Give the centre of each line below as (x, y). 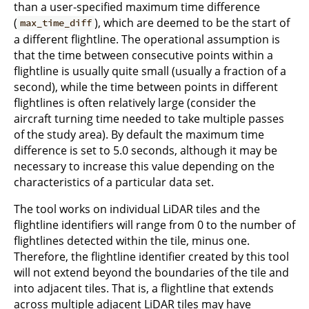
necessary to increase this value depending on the (144, 166)
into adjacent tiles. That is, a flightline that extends (144, 288)
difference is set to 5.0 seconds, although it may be (146, 150)
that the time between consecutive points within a (143, 55)
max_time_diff (56, 23)
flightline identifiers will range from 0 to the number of (154, 225)
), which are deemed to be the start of (192, 22)
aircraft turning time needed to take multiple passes (149, 118)
